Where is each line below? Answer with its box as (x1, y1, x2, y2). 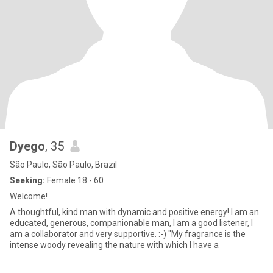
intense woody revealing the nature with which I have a (10, 240, 219, 250)
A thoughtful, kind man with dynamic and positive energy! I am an (10, 207, 259, 217)
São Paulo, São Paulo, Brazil (10, 160, 117, 169)
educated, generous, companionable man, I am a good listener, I (10, 218, 253, 228)
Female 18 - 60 (45, 175, 104, 185)
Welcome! (10, 191, 48, 201)
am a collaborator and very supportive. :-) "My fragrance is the (10, 229, 168, 239)
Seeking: (10, 175, 45, 185)
